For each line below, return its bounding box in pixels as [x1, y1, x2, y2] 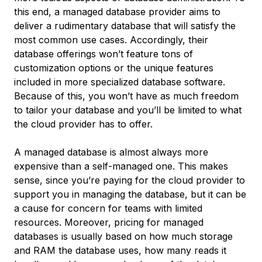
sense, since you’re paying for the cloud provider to [14, 174, 245, 186]
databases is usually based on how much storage [14, 230, 233, 242]
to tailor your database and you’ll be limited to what [14, 104, 242, 116]
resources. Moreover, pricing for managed [14, 216, 204, 228]
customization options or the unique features [14, 62, 213, 74]
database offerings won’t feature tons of [14, 48, 193, 60]
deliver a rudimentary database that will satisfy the [14, 20, 236, 32]
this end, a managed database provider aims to [14, 6, 220, 18]
